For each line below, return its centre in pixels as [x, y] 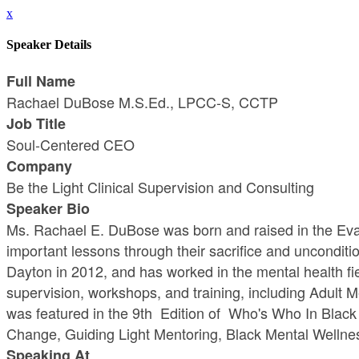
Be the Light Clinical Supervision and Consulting [160, 186]
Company [39, 165]
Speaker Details [49, 45]
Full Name [41, 81]
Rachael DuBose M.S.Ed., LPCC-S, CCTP [142, 101]
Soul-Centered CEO [71, 144]
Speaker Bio [48, 208]
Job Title [36, 123]
